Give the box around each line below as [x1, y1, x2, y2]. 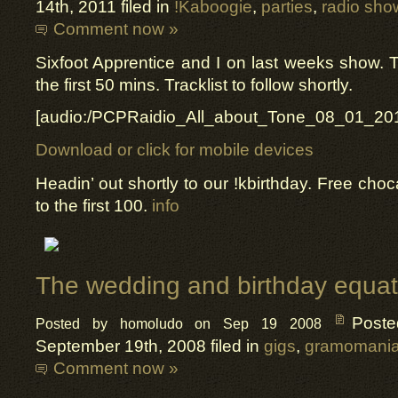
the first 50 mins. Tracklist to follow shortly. [36, 76, 353, 94]
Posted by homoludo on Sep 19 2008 [36, 316, 334, 331]
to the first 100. [36, 196, 152, 215]
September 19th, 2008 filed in [36, 337, 264, 355]
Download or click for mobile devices [36, 140, 314, 159]
